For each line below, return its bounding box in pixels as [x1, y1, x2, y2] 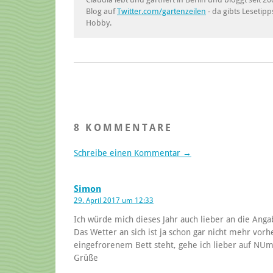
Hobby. [86, 18, 112, 27]
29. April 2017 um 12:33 [74, 196, 154, 205]
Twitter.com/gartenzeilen [117, 6, 206, 16]
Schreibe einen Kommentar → [74, 147, 191, 158]
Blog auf [86, 6, 117, 16]
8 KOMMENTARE [74, 121, 173, 133]
